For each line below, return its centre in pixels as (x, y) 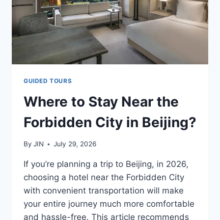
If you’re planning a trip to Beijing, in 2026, (106, 164)
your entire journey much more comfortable (109, 204)
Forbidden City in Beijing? (110, 122)
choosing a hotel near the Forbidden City (104, 178)
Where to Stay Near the (101, 101)
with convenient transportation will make (104, 191)
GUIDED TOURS (48, 81)
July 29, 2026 (75, 144)
